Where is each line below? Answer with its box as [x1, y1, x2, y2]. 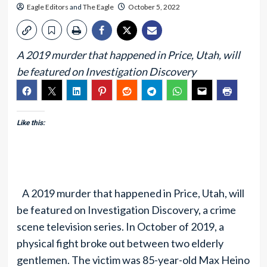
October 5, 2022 [128, 2, 180, 11]
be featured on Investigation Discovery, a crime [16, 203, 236, 216]
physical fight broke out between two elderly [16, 237, 223, 250]
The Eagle [82, 2, 114, 11]
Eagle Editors [26, 2, 69, 11]
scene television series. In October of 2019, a [16, 220, 224, 233]
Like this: [16, 119, 45, 127]
